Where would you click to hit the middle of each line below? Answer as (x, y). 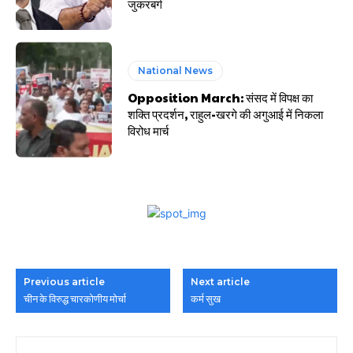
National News (176, 71)
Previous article (64, 282)
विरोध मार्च (149, 131)
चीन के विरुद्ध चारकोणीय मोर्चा (75, 299)
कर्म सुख (206, 299)
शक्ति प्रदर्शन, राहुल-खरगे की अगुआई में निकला (226, 114)
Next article (221, 282)
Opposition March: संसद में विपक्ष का (221, 98)
